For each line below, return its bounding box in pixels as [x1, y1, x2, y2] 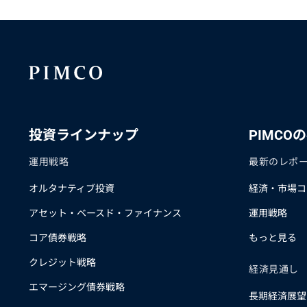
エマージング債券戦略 [29, 282, 125, 293]
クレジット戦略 [29, 257, 96, 268]
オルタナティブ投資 [29, 183, 114, 194]
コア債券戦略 [29, 232, 86, 243]
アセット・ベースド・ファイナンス [29, 208, 182, 219]
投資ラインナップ [29, 127, 138, 143]
